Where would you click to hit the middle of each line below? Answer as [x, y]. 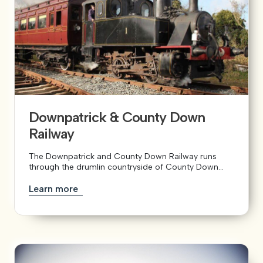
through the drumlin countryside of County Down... [126, 167]
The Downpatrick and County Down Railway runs [123, 157]
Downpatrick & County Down [117, 117]
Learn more [55, 189]
